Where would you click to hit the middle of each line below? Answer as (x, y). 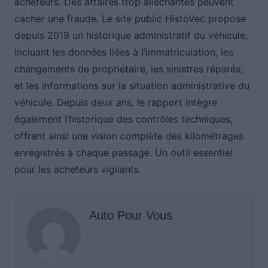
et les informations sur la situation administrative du (132, 86)
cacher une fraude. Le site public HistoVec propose (130, 19)
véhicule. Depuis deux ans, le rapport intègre (115, 103)
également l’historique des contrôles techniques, (123, 119)
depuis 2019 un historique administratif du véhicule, (131, 36)
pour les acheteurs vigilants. (77, 170)
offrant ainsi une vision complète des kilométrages (129, 136)
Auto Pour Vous (130, 216)
